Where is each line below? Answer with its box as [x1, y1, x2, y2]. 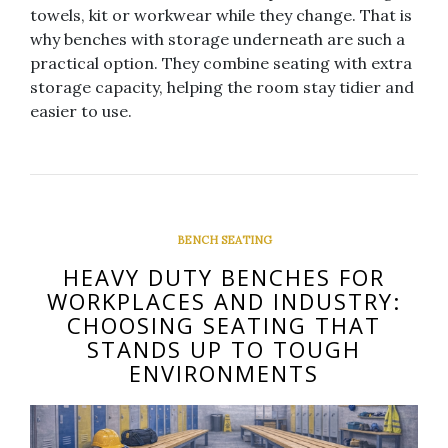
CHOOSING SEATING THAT [67, 309, 381, 340]
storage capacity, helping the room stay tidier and [30, 76, 414, 97]
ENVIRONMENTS [129, 357, 319, 388]
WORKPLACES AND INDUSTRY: [47, 285, 401, 316]
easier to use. [30, 100, 132, 121]
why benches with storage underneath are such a [30, 28, 405, 49]
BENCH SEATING [176, 232, 272, 247]
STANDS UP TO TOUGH [87, 333, 361, 364]
